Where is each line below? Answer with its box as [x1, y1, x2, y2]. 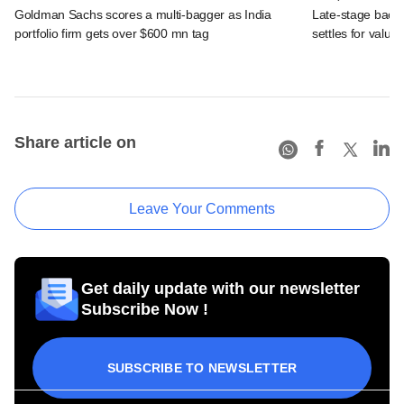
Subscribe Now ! [81, 299, 208, 318]
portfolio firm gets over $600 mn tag [14, 25, 209, 41]
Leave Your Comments [129, 200, 275, 216]
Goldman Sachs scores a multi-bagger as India [14, 6, 271, 22]
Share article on [14, 133, 136, 151]
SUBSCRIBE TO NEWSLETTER [106, 360, 298, 375]
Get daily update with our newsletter [81, 279, 360, 298]
